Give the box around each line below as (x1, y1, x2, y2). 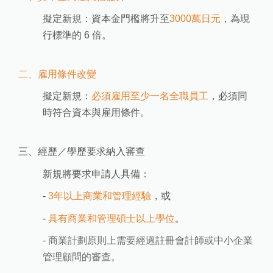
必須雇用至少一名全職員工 (91, 91, 209, 102)
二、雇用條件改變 (18, 68, 97, 79)
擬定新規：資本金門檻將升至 (43, 13, 170, 24)
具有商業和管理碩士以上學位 (48, 213, 175, 224)
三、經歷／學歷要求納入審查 (18, 146, 146, 157)
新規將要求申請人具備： (43, 168, 151, 179)
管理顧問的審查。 (43, 252, 121, 263)
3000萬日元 (169, 13, 221, 24)
